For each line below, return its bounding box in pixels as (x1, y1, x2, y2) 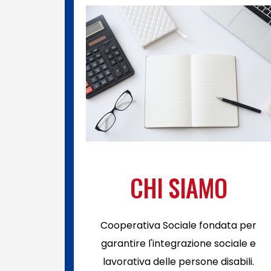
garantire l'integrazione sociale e (101, 237, 256, 250)
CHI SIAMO (129, 169, 227, 206)
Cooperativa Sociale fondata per (100, 218, 256, 232)
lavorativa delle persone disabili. (103, 255, 254, 269)
